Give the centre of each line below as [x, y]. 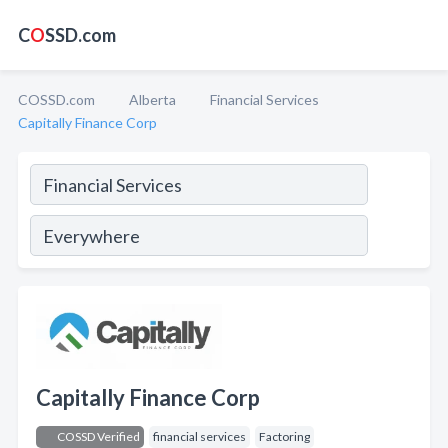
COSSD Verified [97, 436]
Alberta [152, 99]
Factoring [284, 436]
